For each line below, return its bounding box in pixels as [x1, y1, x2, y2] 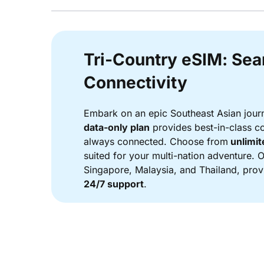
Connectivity [84, 72, 187, 93]
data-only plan [84, 121, 150, 134]
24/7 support [84, 178, 144, 190]
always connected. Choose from [84, 136, 228, 148]
